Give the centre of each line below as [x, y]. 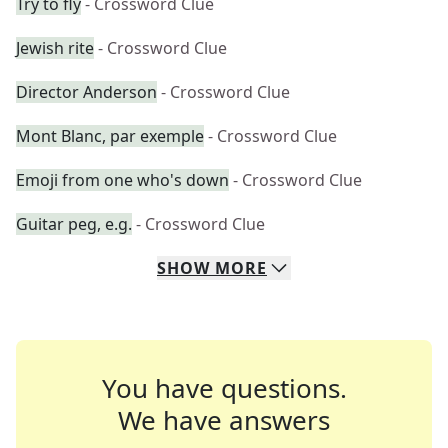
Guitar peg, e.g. [74, 224]
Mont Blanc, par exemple [110, 136]
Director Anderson [86, 92]
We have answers [224, 420]
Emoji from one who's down [122, 180]
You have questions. [224, 388]
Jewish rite [55, 48]
